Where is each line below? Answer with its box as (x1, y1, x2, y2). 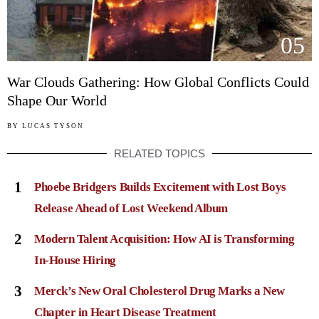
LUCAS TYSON (22, 122, 84, 130)
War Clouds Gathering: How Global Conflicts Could (7, 74, 309, 90)
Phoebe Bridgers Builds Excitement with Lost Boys (34, 180, 286, 194)
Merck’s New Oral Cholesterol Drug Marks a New (34, 284, 286, 298)
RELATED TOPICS (114, 147, 205, 160)
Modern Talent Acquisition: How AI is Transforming (34, 232, 295, 246)
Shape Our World (7, 93, 107, 109)
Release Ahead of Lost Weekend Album (34, 202, 229, 216)
